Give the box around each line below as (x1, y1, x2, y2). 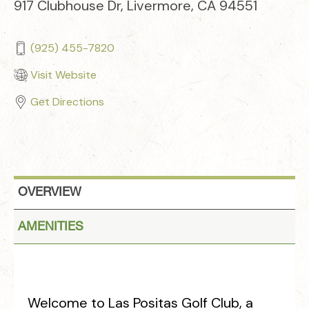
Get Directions (28, 94, 107, 109)
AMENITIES (18, 221, 83, 233)
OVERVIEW (18, 186, 81, 199)
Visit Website (28, 68, 99, 82)
